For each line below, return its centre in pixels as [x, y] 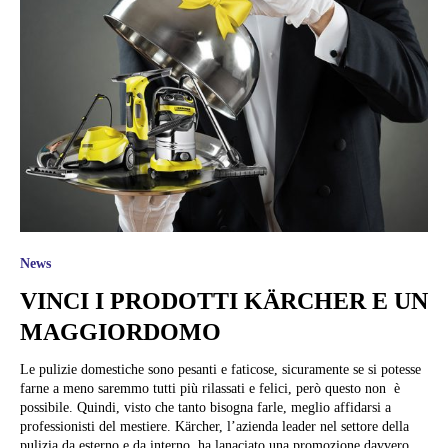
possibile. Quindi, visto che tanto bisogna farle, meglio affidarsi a [205, 408]
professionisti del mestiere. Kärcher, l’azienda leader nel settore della [97, 427]
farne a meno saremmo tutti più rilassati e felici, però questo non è [210, 389]
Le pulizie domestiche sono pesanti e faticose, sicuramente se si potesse [220, 370]
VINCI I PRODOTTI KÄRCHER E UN [224, 301]
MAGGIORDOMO [120, 332]
